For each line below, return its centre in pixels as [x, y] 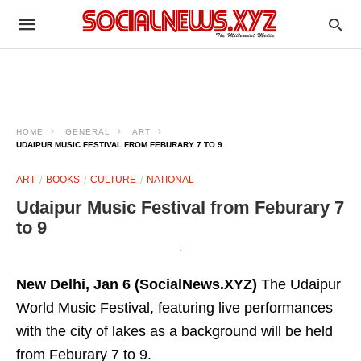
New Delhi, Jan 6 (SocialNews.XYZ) [137, 285]
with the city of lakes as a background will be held [174, 332]
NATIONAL [170, 180]
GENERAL [88, 132]
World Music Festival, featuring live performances [174, 308]
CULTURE [113, 180]
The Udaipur [299, 285]
